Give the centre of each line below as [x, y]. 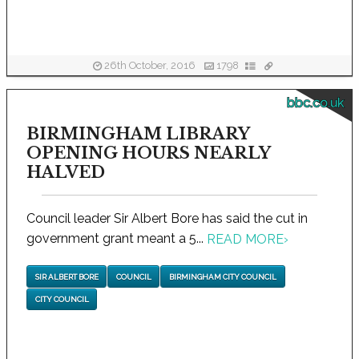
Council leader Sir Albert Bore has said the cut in [167, 218]
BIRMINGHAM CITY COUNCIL [222, 276]
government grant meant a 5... [116, 238]
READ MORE [245, 240]
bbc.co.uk [315, 103]
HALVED [65, 172]
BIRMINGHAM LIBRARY [137, 134]
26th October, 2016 [149, 66]
